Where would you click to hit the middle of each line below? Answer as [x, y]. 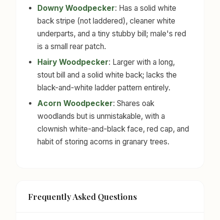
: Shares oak [134, 104]
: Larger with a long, [142, 62]
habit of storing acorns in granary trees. [104, 142]
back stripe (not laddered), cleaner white [107, 21]
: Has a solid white [146, 8]
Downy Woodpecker [76, 8]
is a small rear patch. [72, 46]
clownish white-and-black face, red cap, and [113, 129]
